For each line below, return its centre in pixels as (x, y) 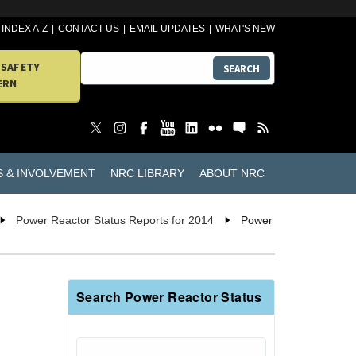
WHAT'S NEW (245, 29)
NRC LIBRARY (147, 173)
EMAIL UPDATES (168, 29)
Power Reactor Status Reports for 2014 (115, 221)
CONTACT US (89, 29)
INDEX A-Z (25, 29)
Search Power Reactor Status (169, 297)
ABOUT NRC (232, 173)
